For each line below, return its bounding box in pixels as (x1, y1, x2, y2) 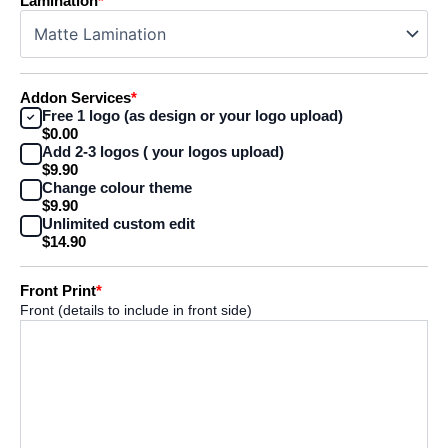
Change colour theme (41, 179, 192, 196)
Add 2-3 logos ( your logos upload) (41, 143, 284, 160)
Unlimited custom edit (41, 215, 195, 232)
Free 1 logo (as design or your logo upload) (41, 107, 343, 124)
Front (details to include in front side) (20, 301, 252, 318)
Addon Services (20, 89, 131, 106)
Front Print (20, 282, 96, 299)
